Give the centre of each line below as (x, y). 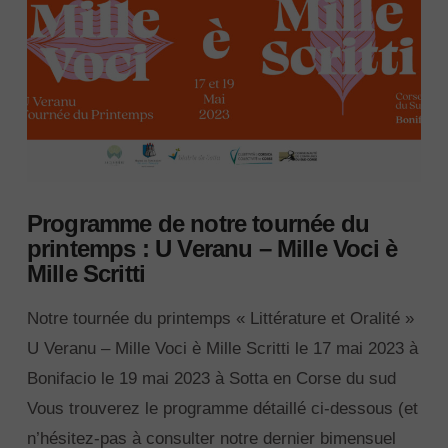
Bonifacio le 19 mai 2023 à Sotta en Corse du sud (211, 379)
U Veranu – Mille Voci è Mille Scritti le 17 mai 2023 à (222, 349)
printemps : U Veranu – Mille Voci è (212, 248)
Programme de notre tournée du (198, 223)
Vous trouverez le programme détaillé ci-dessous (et (222, 409)
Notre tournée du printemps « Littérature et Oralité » (220, 319)
